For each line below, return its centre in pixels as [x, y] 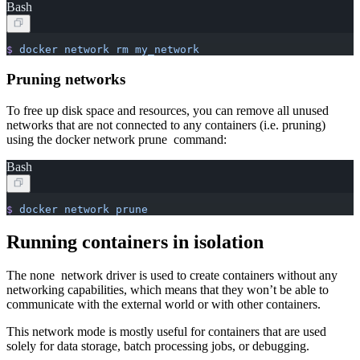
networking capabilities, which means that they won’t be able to [168, 290]
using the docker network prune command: [117, 139]
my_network [164, 50]
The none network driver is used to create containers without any [172, 276]
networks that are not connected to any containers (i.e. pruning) [166, 125]
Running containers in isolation [135, 241]
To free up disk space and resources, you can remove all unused [168, 110]
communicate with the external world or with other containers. [164, 305]
